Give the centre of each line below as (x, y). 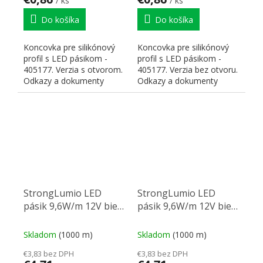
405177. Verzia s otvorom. (73, 70)
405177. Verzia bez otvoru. (188, 70)
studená (41, 219)
